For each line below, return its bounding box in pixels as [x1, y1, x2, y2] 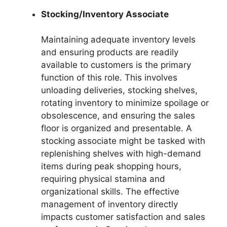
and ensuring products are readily [41, 47, 178, 58]
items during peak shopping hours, [41, 161, 181, 172]
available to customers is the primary [41, 60, 191, 70]
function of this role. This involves [41, 72, 177, 83]
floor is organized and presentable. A [41, 123, 192, 134]
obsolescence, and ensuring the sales [41, 110, 195, 121]
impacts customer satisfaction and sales [41, 212, 205, 222]
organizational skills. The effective [41, 186, 179, 197]
